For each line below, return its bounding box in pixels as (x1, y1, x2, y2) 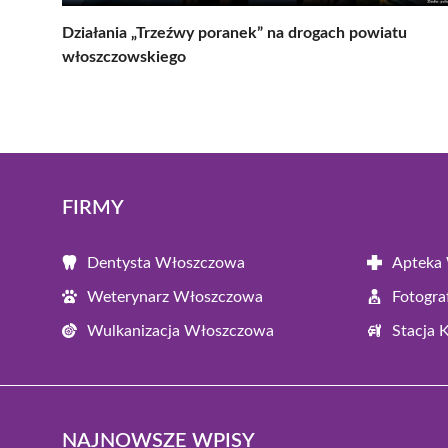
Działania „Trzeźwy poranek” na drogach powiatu (62, 24, 407, 41)
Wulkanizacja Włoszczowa (87, 322, 274, 339)
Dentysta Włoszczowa (87, 254, 245, 271)
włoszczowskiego (62, 48, 186, 65)
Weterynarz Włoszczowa (87, 288, 263, 305)
